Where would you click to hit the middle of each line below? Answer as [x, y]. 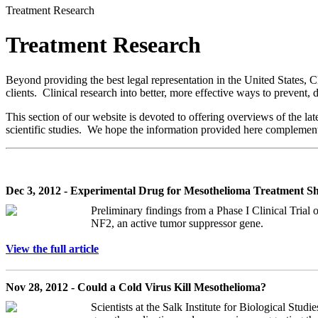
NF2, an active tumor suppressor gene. [177, 223]
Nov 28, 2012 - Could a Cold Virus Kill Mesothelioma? [136, 287]
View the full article [52, 248]
